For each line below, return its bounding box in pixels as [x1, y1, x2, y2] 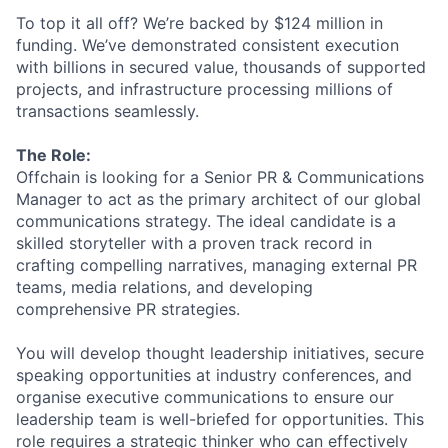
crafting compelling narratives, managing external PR [16, 255, 417, 276]
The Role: [16, 145, 91, 166]
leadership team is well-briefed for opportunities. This [16, 409, 424, 430]
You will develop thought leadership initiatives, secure [16, 343, 424, 364]
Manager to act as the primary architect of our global [16, 189, 421, 210]
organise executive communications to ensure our [16, 387, 394, 408]
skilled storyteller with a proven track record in [16, 233, 372, 254]
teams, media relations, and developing [16, 277, 313, 298]
